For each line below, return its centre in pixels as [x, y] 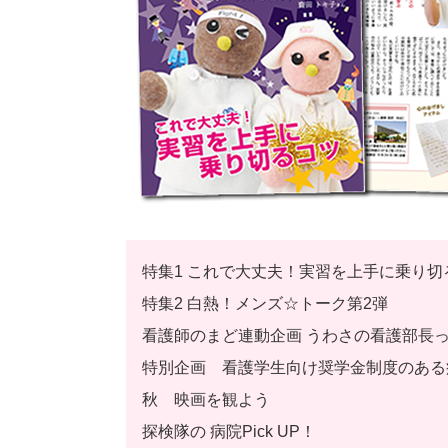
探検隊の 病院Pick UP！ [229, 431]
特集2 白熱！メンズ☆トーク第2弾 [265, 303]
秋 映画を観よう [206, 399]
